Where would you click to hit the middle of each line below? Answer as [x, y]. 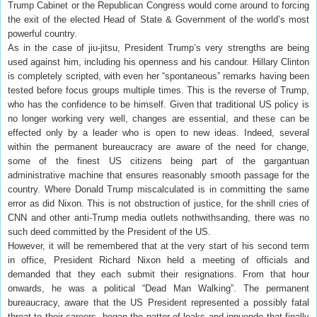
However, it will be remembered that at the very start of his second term [158, 246]
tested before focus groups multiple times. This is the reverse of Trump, [158, 90]
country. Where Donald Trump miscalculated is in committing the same [158, 189]
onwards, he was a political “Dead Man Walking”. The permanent [158, 288]
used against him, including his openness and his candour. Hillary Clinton [158, 62]
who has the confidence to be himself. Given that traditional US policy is [158, 104]
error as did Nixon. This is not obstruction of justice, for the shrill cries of [158, 203]
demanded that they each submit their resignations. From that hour [158, 274]
